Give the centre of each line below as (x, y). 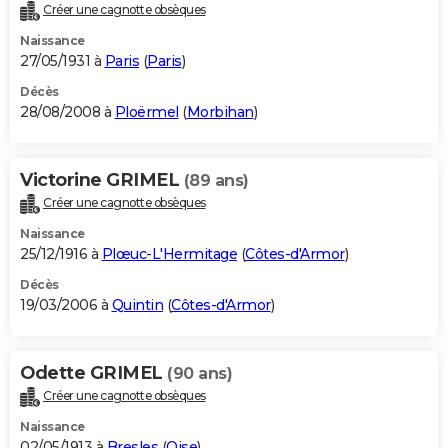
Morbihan (220, 112)
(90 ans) (199, 374)
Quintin (137, 305)
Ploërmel (146, 112)
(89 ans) (216, 181)
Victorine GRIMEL (102, 180)
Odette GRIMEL (93, 373)
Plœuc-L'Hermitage (169, 254)
